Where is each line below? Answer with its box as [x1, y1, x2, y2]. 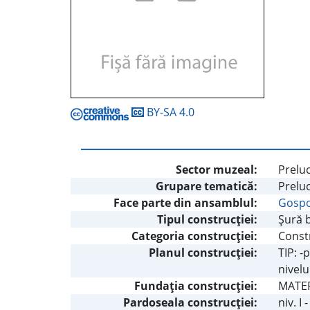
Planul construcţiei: [149, 245, 257, 261]
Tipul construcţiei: [157, 212, 257, 228]
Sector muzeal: [176, 162, 257, 178]
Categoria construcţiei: [131, 228, 257, 244]
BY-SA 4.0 [144, 104, 194, 120]
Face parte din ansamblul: [113, 195, 257, 211]
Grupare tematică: [156, 179, 257, 194]
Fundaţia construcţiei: [134, 278, 257, 294]
